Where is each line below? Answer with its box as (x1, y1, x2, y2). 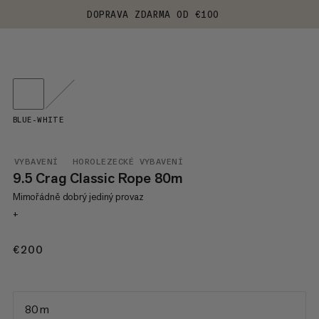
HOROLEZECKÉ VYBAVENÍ (72, 157, 184, 167)
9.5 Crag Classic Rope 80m (12, 169, 183, 187)
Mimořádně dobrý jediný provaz (12, 190, 144, 203)
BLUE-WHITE (12, 115, 64, 125)
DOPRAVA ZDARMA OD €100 (87, 9, 219, 20)
